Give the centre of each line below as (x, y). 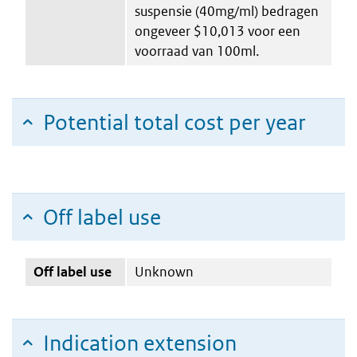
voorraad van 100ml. (197, 51)
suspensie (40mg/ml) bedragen (227, 11)
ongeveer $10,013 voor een (218, 31)
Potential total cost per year (175, 122)
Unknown (164, 271)
